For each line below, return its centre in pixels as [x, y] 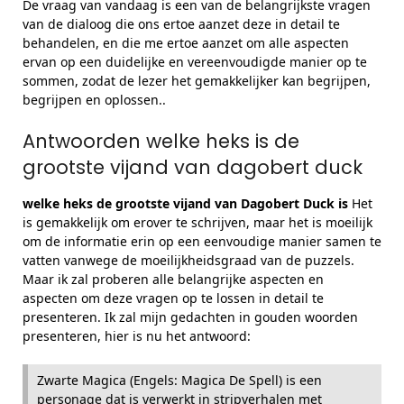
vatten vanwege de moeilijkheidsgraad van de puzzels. [188, 260]
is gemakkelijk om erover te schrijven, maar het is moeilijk [197, 222]
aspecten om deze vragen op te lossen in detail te [173, 298]
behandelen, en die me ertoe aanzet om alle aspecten [186, 43]
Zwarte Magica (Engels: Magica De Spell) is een [179, 380]
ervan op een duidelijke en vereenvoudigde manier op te [195, 62]
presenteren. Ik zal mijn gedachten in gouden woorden [190, 317]
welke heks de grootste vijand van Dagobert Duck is [185, 203]
